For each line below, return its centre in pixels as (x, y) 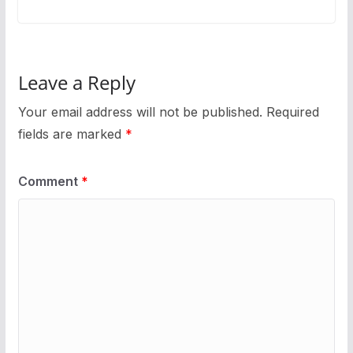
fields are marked (71, 134)
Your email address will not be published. (140, 111)
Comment (49, 181)
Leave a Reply (76, 82)
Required (292, 111)
